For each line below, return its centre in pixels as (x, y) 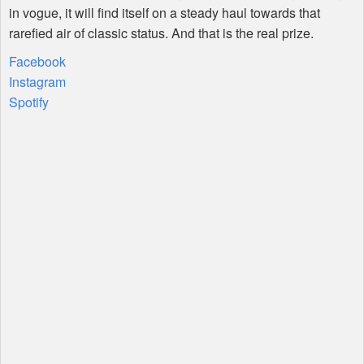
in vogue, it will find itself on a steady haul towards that (165, 13)
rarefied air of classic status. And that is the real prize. (161, 33)
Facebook (37, 62)
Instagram (37, 82)
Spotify (29, 102)
